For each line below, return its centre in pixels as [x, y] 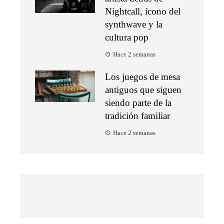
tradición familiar [137, 116]
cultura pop [127, 37]
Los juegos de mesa [142, 77]
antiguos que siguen [143, 90]
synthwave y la [134, 24]
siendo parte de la [138, 103]
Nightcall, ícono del [143, 11]
